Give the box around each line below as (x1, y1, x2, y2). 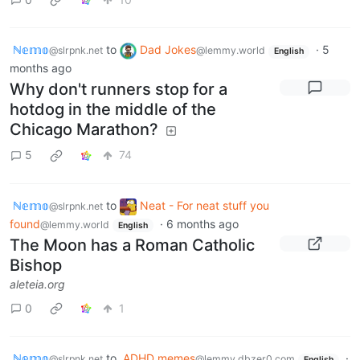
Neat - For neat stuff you (140, 198, 269, 212)
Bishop (10, 256, 62, 276)
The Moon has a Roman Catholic (10, 235, 255, 256)
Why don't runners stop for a (10, 79, 227, 99)
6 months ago (166, 216, 239, 231)
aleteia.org (10, 277, 65, 292)
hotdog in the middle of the (10, 99, 216, 119)
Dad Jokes (140, 43, 196, 57)
